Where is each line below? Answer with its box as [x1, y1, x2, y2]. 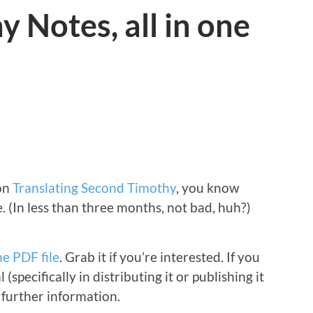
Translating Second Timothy [13, 179, 176, 196]
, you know [176, 179, 240, 196]
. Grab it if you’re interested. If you [59, 248, 260, 265]
